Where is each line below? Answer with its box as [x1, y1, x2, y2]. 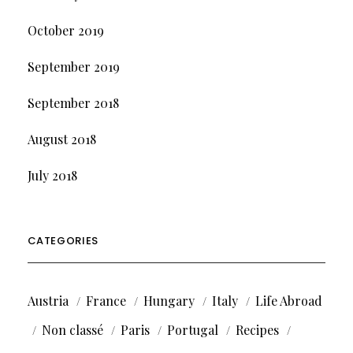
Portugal [166, 321, 218, 338]
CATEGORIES [27, 232, 98, 248]
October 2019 [27, 21, 104, 39]
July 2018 [27, 166, 77, 184]
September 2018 [27, 94, 119, 111]
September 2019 [27, 58, 120, 75]
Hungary [143, 292, 195, 309]
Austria [27, 292, 69, 309]
